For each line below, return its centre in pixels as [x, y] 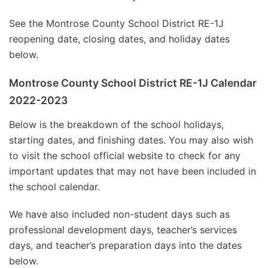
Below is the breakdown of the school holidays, [116, 124]
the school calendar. [54, 186]
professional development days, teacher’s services [123, 229]
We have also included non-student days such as [119, 214]
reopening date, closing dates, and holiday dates [119, 39]
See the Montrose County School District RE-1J [116, 23]
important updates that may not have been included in [133, 171]
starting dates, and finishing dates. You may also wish [131, 140]
